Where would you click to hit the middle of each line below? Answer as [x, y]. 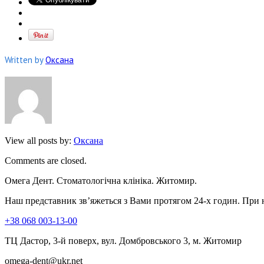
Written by [25, 60]
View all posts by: [39, 140]
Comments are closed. [46, 160]
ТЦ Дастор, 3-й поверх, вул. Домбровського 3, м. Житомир [123, 240]
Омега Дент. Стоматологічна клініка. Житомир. [101, 180]
